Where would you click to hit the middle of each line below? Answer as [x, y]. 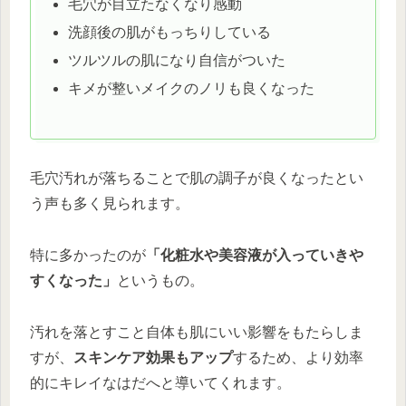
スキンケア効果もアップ [153, 357]
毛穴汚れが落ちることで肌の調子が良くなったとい [197, 179]
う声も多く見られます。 [110, 204]
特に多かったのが [88, 255]
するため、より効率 [298, 357]
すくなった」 [73, 280]
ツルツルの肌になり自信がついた [177, 61]
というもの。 [160, 280]
